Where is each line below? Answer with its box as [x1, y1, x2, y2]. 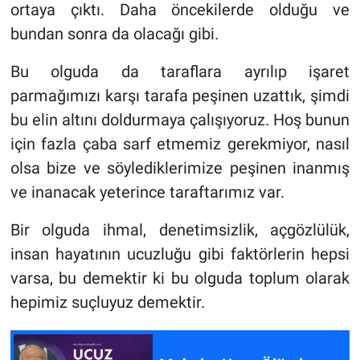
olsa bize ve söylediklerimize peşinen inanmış [10, 158, 350, 178]
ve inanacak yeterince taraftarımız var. [10, 182, 284, 202]
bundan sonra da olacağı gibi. [10, 24, 219, 44]
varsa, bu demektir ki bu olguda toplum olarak [10, 268, 350, 288]
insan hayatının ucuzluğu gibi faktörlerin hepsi [10, 244, 350, 264]
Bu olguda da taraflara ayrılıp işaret [10, 62, 350, 82]
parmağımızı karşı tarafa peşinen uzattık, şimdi [10, 86, 350, 106]
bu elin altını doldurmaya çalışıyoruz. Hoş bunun [10, 110, 350, 130]
